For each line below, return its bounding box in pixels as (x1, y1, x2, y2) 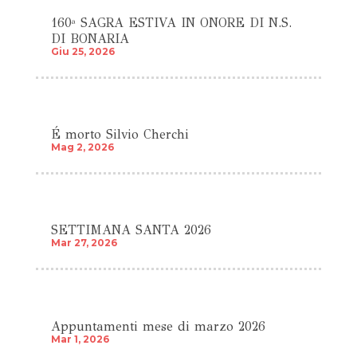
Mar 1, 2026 (50, 332, 109, 345)
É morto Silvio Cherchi (50, 127, 189, 143)
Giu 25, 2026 (50, 45, 115, 57)
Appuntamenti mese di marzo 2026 (50, 318, 265, 334)
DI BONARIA (50, 30, 129, 46)
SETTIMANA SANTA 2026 (50, 222, 211, 238)
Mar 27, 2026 (50, 237, 117, 249)
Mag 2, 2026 (50, 141, 114, 154)
